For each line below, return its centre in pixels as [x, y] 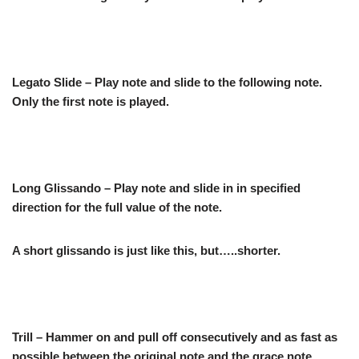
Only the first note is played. [91, 101]
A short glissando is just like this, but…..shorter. [146, 250]
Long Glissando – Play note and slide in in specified [156, 188]
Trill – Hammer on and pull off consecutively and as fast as [175, 337]
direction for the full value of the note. [117, 207]
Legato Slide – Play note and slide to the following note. [167, 82]
